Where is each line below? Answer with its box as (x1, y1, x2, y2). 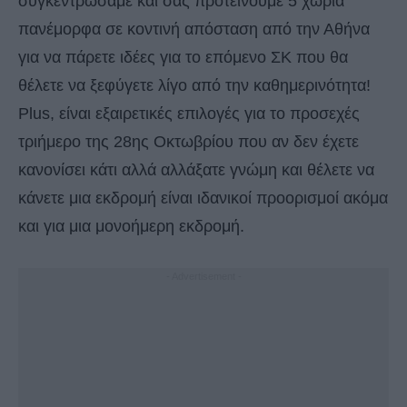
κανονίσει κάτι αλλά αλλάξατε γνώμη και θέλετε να (18, 161, 374, 180)
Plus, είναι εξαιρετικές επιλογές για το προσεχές (18, 104, 360, 124)
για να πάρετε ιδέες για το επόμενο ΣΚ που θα (18, 48, 348, 67)
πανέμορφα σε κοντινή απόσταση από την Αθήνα (18, 20, 370, 39)
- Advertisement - (165, 271, 242, 283)
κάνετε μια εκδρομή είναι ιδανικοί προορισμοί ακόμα (18, 189, 388, 208)
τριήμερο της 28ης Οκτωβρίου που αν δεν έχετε (18, 133, 359, 152)
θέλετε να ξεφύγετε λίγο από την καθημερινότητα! (18, 76, 371, 95)
